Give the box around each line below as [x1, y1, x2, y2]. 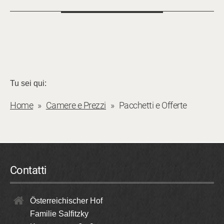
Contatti [10, 163, 46, 176]
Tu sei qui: [10, 78, 46, 87]
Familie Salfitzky [30, 209, 88, 218]
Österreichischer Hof [30, 196, 102, 205]
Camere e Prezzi [45, 99, 106, 110]
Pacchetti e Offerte [118, 99, 187, 110]
